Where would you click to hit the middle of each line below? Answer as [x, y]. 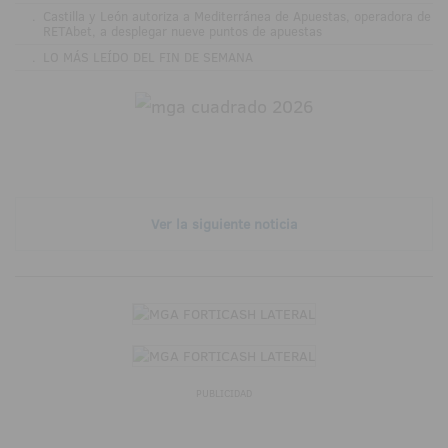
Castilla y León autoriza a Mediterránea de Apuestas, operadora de [236, 16]
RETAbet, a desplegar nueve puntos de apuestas [182, 31]
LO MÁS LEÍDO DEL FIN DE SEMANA [147, 57]
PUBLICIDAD [224, 394]
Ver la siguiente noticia [224, 224]
